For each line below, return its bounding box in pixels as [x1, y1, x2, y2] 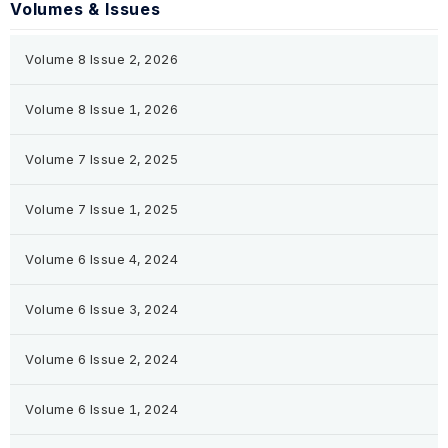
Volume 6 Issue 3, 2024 [25, 301, 179, 318]
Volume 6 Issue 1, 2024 [25, 401, 179, 418]
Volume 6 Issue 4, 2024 [25, 251, 179, 268]
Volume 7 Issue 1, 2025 [25, 201, 179, 218]
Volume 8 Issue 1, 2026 [25, 101, 179, 118]
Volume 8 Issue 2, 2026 [25, 51, 179, 68]
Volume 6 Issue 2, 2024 [25, 351, 179, 368]
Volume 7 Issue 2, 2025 [25, 151, 179, 168]
